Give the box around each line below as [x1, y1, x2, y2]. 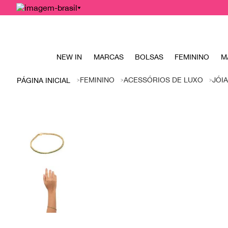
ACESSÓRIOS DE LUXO [124, 76, 203, 84]
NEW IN [56, 53, 82, 61]
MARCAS [93, 53, 124, 61]
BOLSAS [134, 53, 163, 61]
